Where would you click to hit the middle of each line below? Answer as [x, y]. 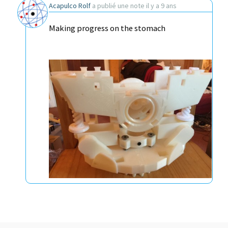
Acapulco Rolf [70, 6]
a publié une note [118, 6]
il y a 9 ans [161, 6]
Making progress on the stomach [107, 28]
